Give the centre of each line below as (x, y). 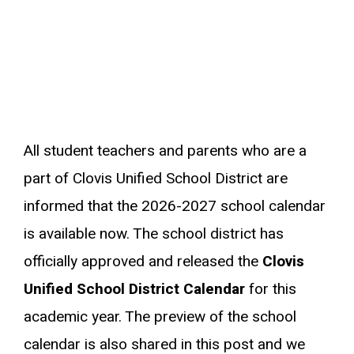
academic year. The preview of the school (160, 316)
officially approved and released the (143, 261)
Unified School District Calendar (136, 289)
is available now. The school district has (154, 233)
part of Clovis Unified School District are (156, 178)
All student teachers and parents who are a (165, 151)
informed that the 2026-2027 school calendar (175, 206)
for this (273, 289)
